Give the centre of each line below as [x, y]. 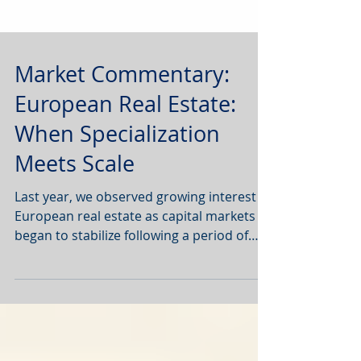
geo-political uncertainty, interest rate [129, 295]
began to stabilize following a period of [131, 276]
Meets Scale [75, 204]
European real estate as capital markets [135, 256]
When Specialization [117, 174]
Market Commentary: [122, 114]
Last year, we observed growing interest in [143, 237]
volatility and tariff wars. [87, 314]
